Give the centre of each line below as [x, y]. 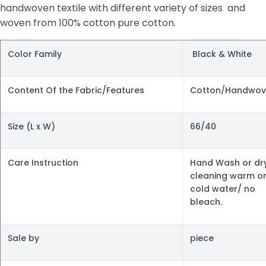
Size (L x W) [31, 126]
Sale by [23, 238]
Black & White [222, 54]
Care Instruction [43, 162]
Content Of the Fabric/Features [76, 90]
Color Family [35, 54]
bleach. [206, 202]
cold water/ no [223, 189]
